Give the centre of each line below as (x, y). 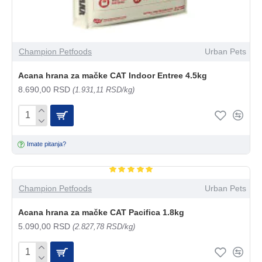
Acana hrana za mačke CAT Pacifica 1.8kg (101, 212)
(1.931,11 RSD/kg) (104, 89)
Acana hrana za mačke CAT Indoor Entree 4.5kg (113, 75)
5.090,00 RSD (45, 226)
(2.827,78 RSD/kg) (104, 226)
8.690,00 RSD (45, 89)
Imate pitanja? (47, 144)
